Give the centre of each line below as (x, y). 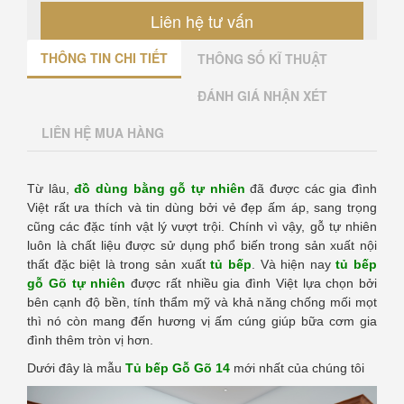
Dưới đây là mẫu (76, 367)
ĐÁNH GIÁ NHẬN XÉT (262, 95)
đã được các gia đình (311, 188)
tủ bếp (357, 264)
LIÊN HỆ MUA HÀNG (103, 132)
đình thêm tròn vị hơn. (90, 340)
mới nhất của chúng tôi (297, 367)
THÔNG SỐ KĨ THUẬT (262, 58)
